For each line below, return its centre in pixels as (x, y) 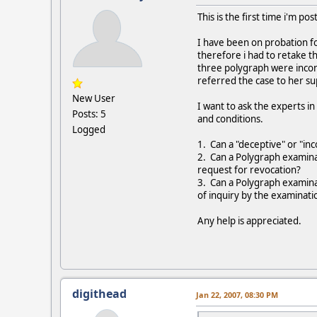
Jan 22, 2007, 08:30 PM (237, 294)
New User (94, 98)
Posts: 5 (89, 114)
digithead (99, 293)
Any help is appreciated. (249, 220)
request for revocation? (249, 169)
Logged (89, 129)
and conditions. (230, 119)
